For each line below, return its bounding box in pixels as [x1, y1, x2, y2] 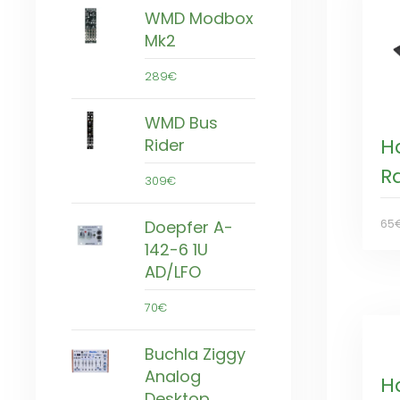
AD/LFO [145, 261, 201, 284]
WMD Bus [145, 112, 218, 135]
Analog [145, 365, 201, 388]
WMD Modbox [145, 7, 254, 30]
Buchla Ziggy [145, 343, 246, 366]
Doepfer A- [145, 216, 233, 239]
